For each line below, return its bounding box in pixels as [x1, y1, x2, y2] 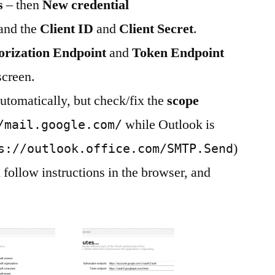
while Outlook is [122, 116, 215, 133]
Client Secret [119, 20, 194, 37]
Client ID [40, 20, 94, 37]
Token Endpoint [132, 44, 225, 61]
